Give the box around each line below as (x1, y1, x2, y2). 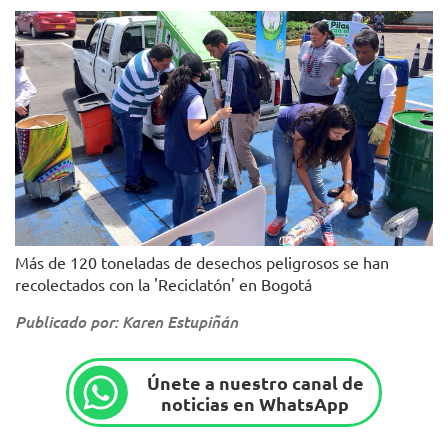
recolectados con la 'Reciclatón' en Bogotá (15, 274, 312, 295)
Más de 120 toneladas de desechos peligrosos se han (15, 252, 389, 273)
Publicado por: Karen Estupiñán (15, 311, 238, 333)
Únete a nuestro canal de (146, 370, 364, 394)
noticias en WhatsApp (161, 391, 350, 415)
